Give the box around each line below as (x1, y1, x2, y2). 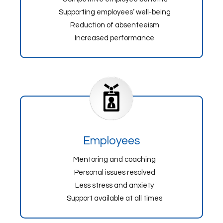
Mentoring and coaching (73, 156, 156, 163)
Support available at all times (67, 195, 163, 202)
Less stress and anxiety (75, 182, 154, 189)
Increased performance (75, 34, 155, 42)
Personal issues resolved (74, 169, 155, 176)
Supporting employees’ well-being (58, 8, 171, 16)
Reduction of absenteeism (70, 21, 159, 29)
